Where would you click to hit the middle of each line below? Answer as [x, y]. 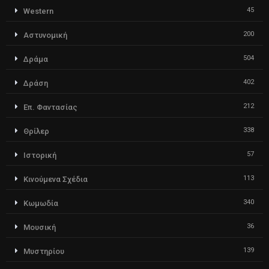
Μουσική [40, 227]
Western [38, 11]
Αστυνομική [45, 35]
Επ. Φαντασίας [50, 107]
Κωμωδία [41, 203]
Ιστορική [40, 155]
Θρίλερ [36, 131]
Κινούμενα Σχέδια [56, 179]
